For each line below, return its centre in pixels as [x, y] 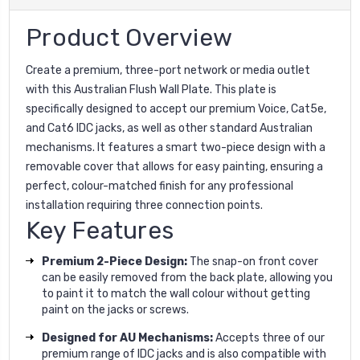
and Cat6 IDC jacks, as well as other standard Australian [169, 128]
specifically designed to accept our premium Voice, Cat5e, [176, 108]
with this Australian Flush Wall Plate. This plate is [151, 89]
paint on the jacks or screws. [115, 309]
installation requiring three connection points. [144, 205]
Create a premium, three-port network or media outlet [168, 70]
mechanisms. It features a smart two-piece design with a [176, 147]
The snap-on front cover [253, 261]
